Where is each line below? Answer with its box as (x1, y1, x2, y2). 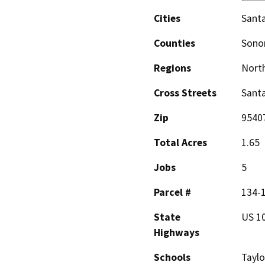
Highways (154, 225, 199, 239)
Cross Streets (154, 86, 216, 99)
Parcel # (154, 185, 191, 199)
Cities (154, 11, 180, 25)
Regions (154, 61, 191, 75)
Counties (154, 36, 195, 50)
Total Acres (154, 135, 207, 149)
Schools (154, 250, 190, 264)
